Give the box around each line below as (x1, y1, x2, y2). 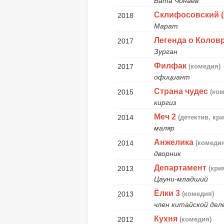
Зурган (154, 47, 178, 55)
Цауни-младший (154, 174, 208, 183)
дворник (154, 149, 181, 157)
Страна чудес (154, 86, 208, 95)
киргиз (154, 98, 177, 106)
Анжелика (154, 137, 194, 146)
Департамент (154, 163, 207, 172)
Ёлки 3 (154, 188, 180, 197)
